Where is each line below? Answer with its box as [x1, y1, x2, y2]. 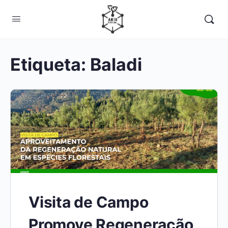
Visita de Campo [28, 193, 149, 212]
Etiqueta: [10, 54, 90, 75]
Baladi [90, 54, 142, 75]
